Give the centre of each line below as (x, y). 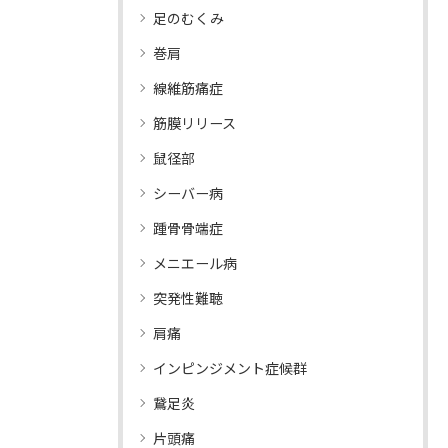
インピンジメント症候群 (230, 368)
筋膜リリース (194, 123)
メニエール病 (195, 263)
